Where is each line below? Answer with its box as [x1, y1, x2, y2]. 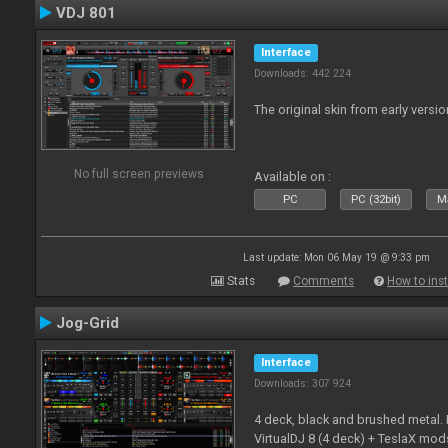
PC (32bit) [351, 193, 402, 206]
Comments [293, 274, 354, 288]
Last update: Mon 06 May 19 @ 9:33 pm [242, 252, 430, 263]
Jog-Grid [56, 314, 119, 332]
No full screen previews [73, 166, 204, 181]
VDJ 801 [56, 4, 116, 22]
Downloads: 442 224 [254, 67, 352, 80]
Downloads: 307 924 [254, 377, 352, 390]
